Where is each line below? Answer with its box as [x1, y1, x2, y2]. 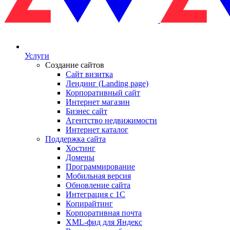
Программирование [66, 162, 135, 171]
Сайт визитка [66, 70, 113, 79]
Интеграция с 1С [66, 190, 125, 199]
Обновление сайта [66, 181, 130, 189]
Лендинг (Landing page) [66, 79, 148, 88]
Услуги [25, 51, 49, 60]
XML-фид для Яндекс [66, 218, 142, 226]
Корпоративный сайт [66, 88, 140, 97]
